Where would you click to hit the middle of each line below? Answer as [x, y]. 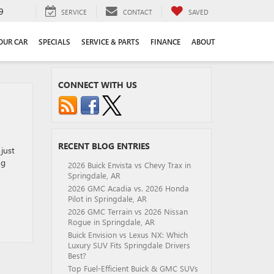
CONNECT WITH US [97, 85]
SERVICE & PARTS [110, 42]
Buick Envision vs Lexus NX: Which [128, 235]
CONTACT [138, 12]
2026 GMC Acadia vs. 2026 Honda [128, 188]
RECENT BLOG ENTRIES [104, 146]
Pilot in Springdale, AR [107, 198]
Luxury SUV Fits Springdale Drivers [129, 245]
